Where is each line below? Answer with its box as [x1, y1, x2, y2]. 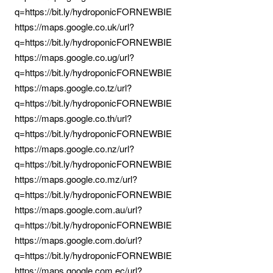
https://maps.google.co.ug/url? [15, 51, 134, 63]
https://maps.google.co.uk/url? [15, 20, 134, 33]
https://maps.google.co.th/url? [15, 112, 132, 124]
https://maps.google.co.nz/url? [15, 142, 134, 155]
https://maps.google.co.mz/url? [15, 172, 137, 185]
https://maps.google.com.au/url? [15, 203, 142, 216]
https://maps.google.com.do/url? [15, 233, 142, 246]
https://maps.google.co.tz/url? [15, 81, 132, 94]
